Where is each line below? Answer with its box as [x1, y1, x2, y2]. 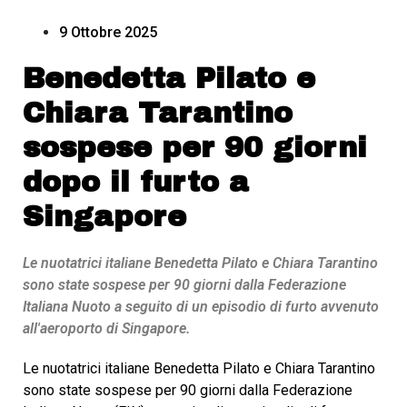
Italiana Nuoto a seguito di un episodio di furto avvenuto [23, 298, 379, 315]
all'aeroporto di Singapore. [23, 320, 190, 337]
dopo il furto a [23, 166, 249, 198]
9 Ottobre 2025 [59, 24, 157, 41]
